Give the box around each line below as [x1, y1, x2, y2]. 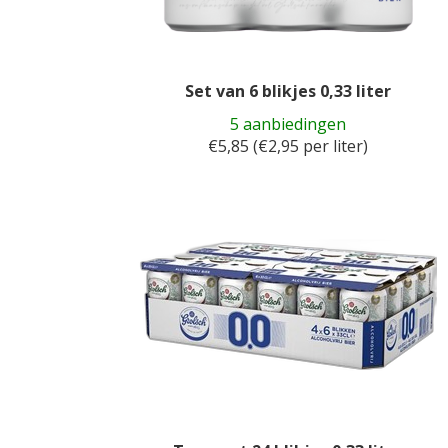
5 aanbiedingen [229, 113, 346, 135]
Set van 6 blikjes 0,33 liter [184, 80, 391, 102]
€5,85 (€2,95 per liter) [207, 135, 368, 157]
